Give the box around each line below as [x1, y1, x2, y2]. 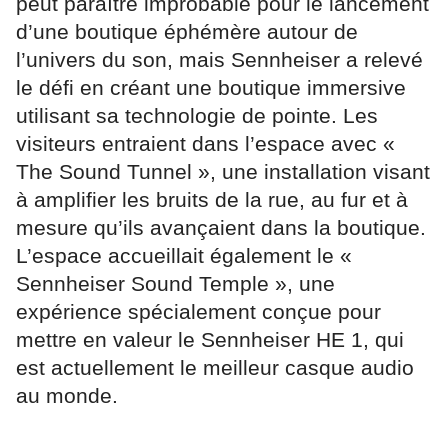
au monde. [16, 384, 118, 408]
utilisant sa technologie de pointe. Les [16, 104, 378, 128]
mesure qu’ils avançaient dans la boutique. [16, 216, 426, 240]
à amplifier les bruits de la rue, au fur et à [16, 188, 408, 212]
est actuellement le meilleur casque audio [16, 356, 414, 380]
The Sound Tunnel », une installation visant [16, 160, 430, 184]
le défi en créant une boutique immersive [16, 76, 406, 100]
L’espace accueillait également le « [16, 244, 352, 268]
